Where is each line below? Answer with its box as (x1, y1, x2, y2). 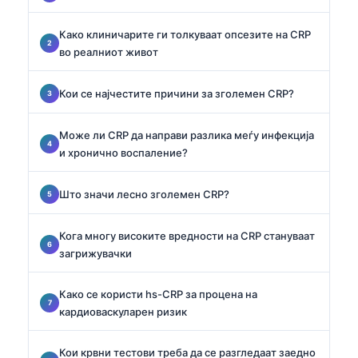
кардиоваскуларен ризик (59, 304, 187, 318)
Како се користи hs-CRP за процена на (59, 287, 257, 300)
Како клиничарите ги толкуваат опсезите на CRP (59, 27, 311, 41)
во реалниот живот (59, 45, 158, 58)
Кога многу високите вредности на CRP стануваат (59, 229, 315, 242)
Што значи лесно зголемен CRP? (59, 187, 229, 201)
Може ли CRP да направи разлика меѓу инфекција (59, 128, 314, 141)
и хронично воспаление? (59, 145, 188, 159)
